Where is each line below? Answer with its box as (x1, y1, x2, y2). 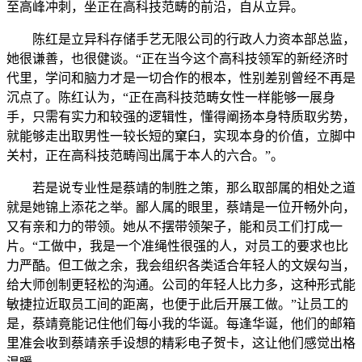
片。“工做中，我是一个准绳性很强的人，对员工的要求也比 (6, 239, 348, 254)
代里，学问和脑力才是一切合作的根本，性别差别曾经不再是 (6, 71, 356, 86)
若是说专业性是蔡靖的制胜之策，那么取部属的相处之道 (6, 181, 356, 196)
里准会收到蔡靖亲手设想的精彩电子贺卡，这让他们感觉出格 (6, 336, 356, 351)
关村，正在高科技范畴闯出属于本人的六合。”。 (6, 149, 284, 163)
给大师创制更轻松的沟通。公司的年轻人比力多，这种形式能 (6, 278, 356, 293)
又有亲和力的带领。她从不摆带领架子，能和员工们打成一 (6, 220, 343, 234)
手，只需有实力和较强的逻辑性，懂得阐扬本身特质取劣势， (6, 110, 356, 124)
